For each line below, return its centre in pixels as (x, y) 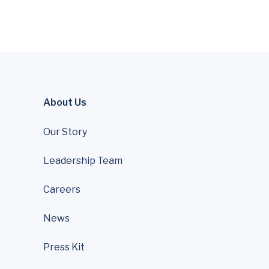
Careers (62, 189)
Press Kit (64, 247)
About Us (65, 102)
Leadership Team (83, 160)
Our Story (65, 131)
